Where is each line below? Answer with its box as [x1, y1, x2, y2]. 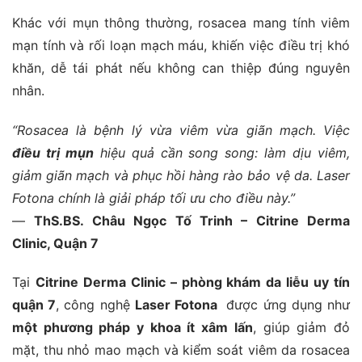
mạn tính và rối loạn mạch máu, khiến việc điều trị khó [12, 36, 350, 53]
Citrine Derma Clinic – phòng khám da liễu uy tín [35, 274, 351, 291]
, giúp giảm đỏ [252, 319, 351, 336]
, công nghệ [56, 297, 135, 314]
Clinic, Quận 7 [12, 234, 99, 251]
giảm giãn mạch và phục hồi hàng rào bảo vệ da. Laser [12, 166, 350, 183]
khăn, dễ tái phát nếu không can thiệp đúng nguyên [12, 59, 350, 76]
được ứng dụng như [221, 297, 351, 314]
